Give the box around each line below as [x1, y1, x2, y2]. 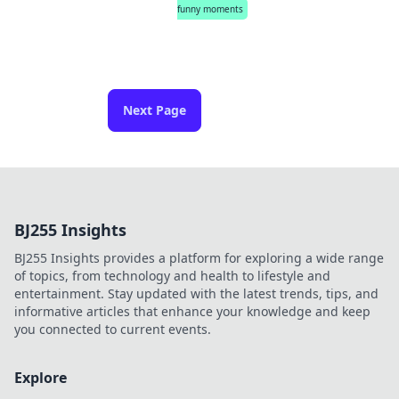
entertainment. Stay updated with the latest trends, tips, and [14, 285, 379, 302]
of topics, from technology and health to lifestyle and [14, 267, 330, 284]
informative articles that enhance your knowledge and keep [14, 303, 370, 320]
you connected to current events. [14, 321, 211, 338]
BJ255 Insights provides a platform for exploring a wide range [14, 249, 384, 266]
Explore [14, 368, 67, 387]
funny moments [177, 3, 244, 15]
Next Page [123, 102, 186, 118]
